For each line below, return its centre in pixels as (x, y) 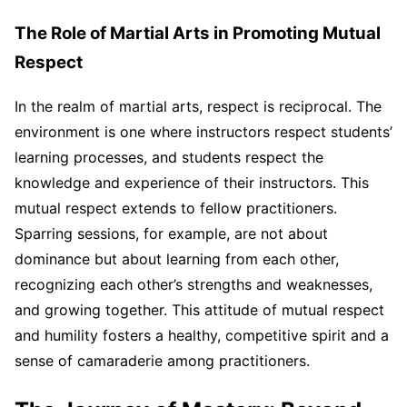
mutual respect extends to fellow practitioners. (176, 208)
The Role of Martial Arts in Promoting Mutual (198, 33)
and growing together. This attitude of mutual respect (199, 310)
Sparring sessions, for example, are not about (171, 234)
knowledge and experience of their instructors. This (192, 183)
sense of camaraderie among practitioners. (162, 361)
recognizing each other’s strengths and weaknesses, (194, 285)
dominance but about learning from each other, (177, 259)
